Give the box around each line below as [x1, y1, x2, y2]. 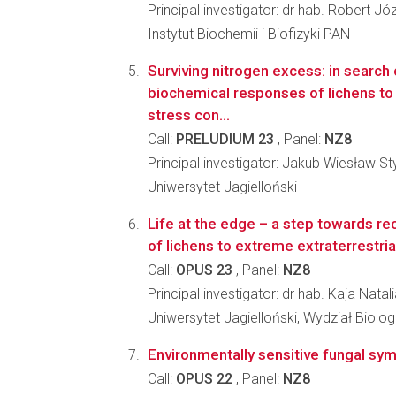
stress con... [148, 106, 230, 124]
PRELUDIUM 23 [176, 131, 274, 148]
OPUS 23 [176, 262, 232, 278]
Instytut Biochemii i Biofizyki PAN [148, 26, 350, 42]
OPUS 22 [176, 370, 232, 387]
